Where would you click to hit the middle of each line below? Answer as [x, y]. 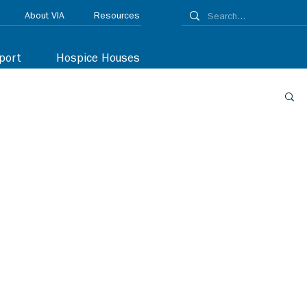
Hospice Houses [98, 59]
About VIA [45, 16]
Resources [117, 16]
